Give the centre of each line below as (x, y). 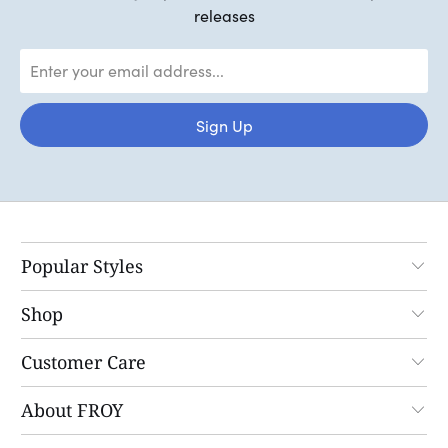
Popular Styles (82, 265)
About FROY (72, 409)
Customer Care (84, 361)
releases (224, 15)
